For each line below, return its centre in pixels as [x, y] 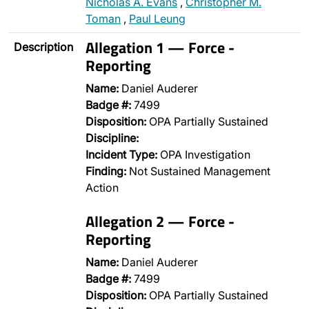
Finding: [106, 171]
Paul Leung [157, 19]
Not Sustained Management [198, 171]
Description [43, 47]
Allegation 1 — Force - [160, 47]
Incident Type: [121, 154]
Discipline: [112, 138]
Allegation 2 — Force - [160, 221]
